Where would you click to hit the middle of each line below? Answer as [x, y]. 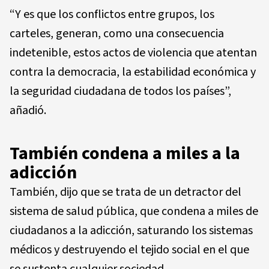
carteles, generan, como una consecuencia [117, 34]
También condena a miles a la [125, 154]
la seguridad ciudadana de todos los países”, [120, 92]
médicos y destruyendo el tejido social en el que [129, 250]
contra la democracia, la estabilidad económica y [133, 72]
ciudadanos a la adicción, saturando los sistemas [131, 231]
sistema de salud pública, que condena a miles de [134, 212]
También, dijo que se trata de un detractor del [125, 192]
